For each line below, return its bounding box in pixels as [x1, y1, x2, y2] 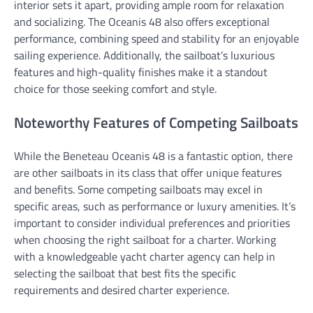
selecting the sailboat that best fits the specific [14, 265, 236, 282]
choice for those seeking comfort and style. [14, 80, 217, 97]
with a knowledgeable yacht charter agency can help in [14, 248, 275, 265]
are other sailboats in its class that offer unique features [14, 164, 282, 182]
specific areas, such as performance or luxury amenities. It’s [14, 198, 296, 215]
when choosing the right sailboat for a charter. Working [14, 231, 276, 249]
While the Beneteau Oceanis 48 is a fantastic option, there [14, 147, 293, 165]
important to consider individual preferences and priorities [14, 214, 290, 232]
